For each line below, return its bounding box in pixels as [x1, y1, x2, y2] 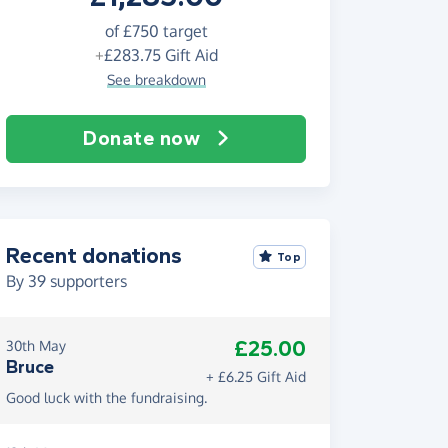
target [158, 21, 208, 41]
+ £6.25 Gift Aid [206, 368, 306, 385]
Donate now [83, 127, 201, 150]
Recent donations [6, 243, 182, 269]
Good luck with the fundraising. [6, 389, 207, 406]
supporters [46, 271, 127, 291]
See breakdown [106, 71, 206, 88]
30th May [6, 337, 66, 354]
